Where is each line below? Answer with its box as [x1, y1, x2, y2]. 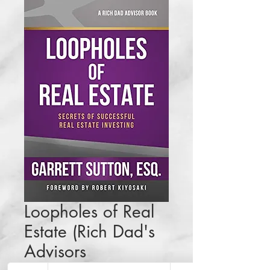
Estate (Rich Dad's [24, 221, 155, 243]
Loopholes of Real [24, 201, 154, 223]
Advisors [24, 240, 86, 263]
